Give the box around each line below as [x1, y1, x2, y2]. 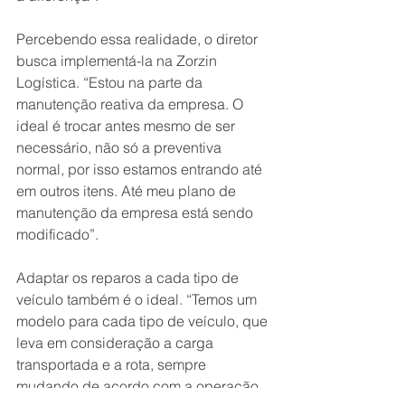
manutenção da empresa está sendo [16, 203, 257, 222]
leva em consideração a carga [16, 334, 217, 353]
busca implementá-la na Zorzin [16, 52, 221, 71]
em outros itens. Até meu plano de [16, 182, 240, 201]
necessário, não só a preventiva [16, 138, 225, 157]
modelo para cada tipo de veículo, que [16, 312, 271, 331]
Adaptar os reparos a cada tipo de [16, 268, 242, 287]
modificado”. [16, 225, 99, 244]
